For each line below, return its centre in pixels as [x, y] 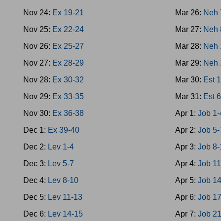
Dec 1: [36, 130]
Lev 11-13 [65, 197]
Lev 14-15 [65, 214]
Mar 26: [189, 13]
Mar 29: [189, 63]
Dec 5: [36, 197]
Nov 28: [38, 80]
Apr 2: [187, 130]
